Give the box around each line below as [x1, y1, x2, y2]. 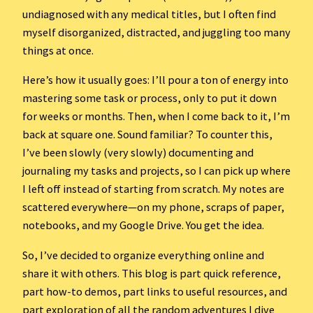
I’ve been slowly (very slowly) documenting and [22, 145, 254, 160]
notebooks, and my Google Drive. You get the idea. [22, 218, 264, 233]
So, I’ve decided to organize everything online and [22, 247, 264, 262]
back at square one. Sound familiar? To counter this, [22, 127, 272, 142]
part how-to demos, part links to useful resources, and [22, 284, 287, 298]
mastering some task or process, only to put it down [22, 91, 277, 105]
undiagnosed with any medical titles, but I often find [22, 7, 276, 22]
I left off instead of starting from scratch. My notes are [22, 182, 284, 196]
